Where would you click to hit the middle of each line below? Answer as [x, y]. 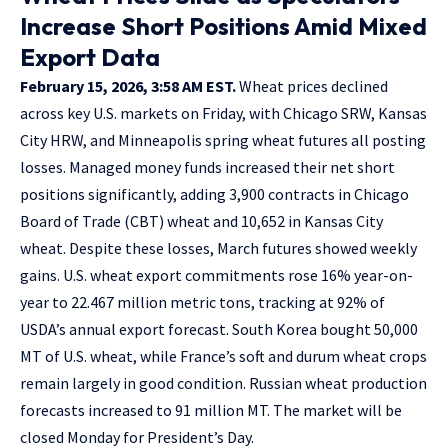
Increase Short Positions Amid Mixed [223, 25]
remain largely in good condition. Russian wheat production [223, 382]
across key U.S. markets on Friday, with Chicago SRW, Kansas [223, 112]
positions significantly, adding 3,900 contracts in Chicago [214, 193]
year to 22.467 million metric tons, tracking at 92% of [202, 301]
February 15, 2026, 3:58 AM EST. [128, 85]
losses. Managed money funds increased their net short [207, 166]
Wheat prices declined [312, 85]
